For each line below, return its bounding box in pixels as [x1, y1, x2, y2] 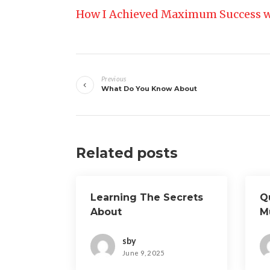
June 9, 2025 [122, 249, 165, 257]
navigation [75, 77, 193, 103]
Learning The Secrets [90, 192, 203, 203]
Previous [101, 75, 127, 83]
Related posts [76, 145, 178, 162]
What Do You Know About [101, 84, 197, 93]
